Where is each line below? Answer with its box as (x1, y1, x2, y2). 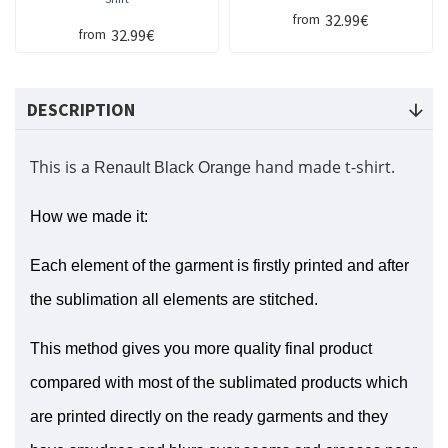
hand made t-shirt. (251, 156, 399, 179)
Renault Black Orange (94, 159, 251, 177)
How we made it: (30, 208, 148, 226)
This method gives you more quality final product (30, 340, 372, 358)
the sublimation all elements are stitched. (30, 291, 318, 309)
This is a (30, 156, 94, 179)
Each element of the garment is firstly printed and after (30, 257, 409, 275)
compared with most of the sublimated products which (30, 374, 408, 392)
